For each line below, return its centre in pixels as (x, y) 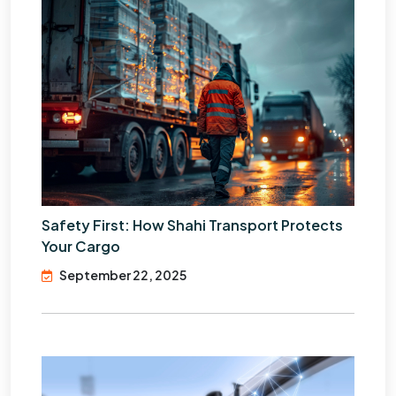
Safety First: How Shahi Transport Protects (192, 225)
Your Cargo (81, 247)
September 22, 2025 (123, 275)
